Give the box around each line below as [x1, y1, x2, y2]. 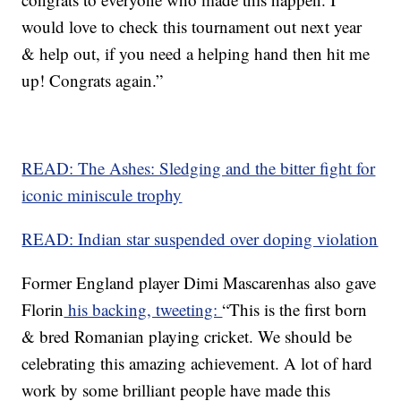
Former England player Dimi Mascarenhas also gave [21, 271, 377, 294]
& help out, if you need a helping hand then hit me [21, 42, 371, 64]
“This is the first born [222, 298, 368, 320]
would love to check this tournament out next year [21, 15, 363, 38]
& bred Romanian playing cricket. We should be [21, 325, 353, 347]
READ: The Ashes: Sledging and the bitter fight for [21, 157, 376, 179]
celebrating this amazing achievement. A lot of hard [21, 352, 373, 374]
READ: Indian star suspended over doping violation [21, 227, 379, 250]
